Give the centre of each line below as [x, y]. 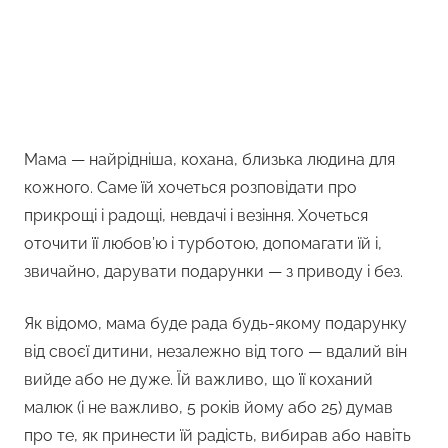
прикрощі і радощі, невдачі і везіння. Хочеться [196, 216]
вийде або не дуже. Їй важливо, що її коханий [198, 380]
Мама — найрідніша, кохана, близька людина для [209, 160]
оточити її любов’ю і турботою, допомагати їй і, [203, 244]
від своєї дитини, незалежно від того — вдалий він [215, 352]
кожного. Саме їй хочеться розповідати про [190, 188]
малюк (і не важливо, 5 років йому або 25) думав [208, 408]
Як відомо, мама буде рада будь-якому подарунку [215, 324]
